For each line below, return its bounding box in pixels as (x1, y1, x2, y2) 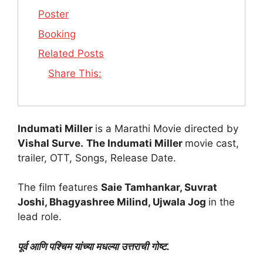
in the (208, 196, 235, 208)
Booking (38, 28, 76, 40)
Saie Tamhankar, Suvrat (101, 181, 217, 194)
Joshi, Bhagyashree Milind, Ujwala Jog (18, 196, 208, 208)
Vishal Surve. (18, 137, 83, 149)
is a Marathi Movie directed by (95, 122, 238, 134)
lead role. (18, 211, 62, 223)
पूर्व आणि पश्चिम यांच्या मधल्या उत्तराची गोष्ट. (18, 240, 170, 252)
